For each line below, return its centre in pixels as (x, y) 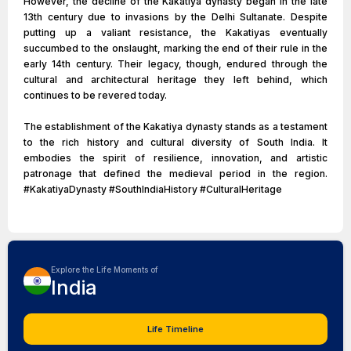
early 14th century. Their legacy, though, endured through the (175, 64)
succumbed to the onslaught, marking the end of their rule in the (175, 48)
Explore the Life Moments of (105, 270)
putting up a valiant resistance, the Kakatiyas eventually (175, 33)
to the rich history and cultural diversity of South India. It (175, 142)
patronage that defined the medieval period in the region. (175, 174)
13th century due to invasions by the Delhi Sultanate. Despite (175, 17)
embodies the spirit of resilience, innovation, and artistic (175, 158)
